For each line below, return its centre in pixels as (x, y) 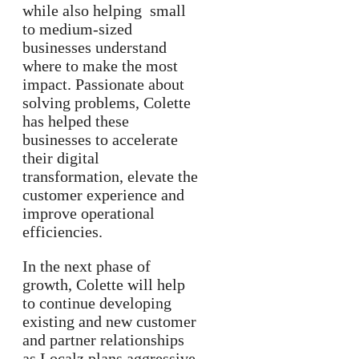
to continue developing (97, 303)
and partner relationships (103, 340)
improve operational (89, 214)
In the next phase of (87, 266)
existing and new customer (109, 322)
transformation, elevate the (110, 177)
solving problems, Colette (107, 103)
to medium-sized (77, 29)
